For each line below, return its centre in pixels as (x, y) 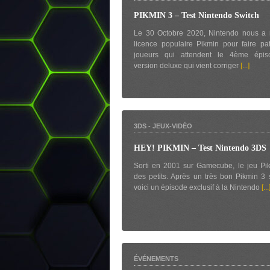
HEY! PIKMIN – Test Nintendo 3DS (200, 148)
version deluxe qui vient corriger (187, 66)
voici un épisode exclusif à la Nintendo (198, 187)
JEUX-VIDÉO (172, 126)
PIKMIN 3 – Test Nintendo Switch (196, 15)
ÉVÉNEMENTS (156, 259)
